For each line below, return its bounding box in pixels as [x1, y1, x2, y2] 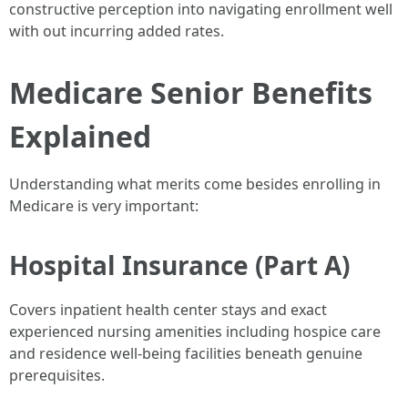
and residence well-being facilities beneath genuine [9, 343, 362, 363]
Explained [9, 117, 151, 156]
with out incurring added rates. [9, 21, 224, 41]
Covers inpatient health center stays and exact [9, 300, 327, 320]
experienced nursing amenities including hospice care [9, 321, 381, 342]
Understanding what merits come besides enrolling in [9, 174, 381, 194]
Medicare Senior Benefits [9, 73, 372, 112]
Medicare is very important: [9, 196, 199, 216]
